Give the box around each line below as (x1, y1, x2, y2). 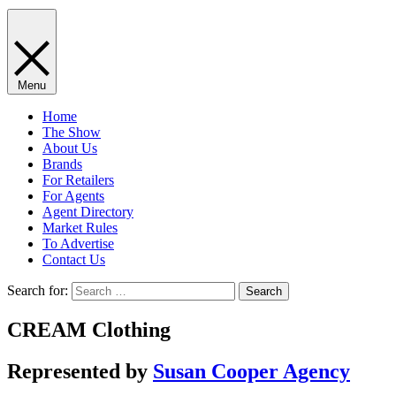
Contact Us (42, 251, 105, 267)
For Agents (42, 187, 104, 203)
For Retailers (42, 171, 114, 187)
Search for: (7, 282, 68, 298)
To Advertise (42, 235, 114, 251)
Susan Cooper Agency (153, 359, 350, 383)
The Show (42, 124, 101, 140)
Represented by (7, 359, 153, 383)
